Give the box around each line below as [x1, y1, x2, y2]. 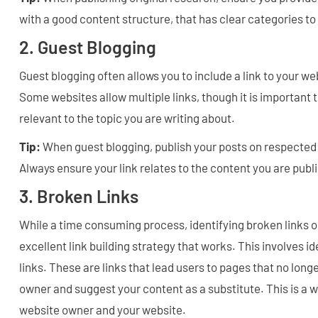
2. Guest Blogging [19, 35, 156, 57]
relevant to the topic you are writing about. [19, 110, 235, 125]
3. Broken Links [19, 185, 138, 207]
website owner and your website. [19, 302, 186, 317]
